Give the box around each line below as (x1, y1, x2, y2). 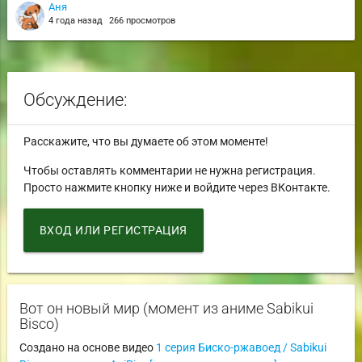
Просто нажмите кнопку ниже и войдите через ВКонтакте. (23, 180, 330, 194)
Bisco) (19, 314, 59, 332)
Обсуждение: (23, 88, 128, 110)
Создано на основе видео (19, 340, 156, 354)
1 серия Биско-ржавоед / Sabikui (155, 340, 326, 354)
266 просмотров (108, 15, 175, 27)
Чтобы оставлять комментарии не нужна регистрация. (23, 163, 316, 177)
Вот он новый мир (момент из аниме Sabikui (19, 299, 314, 317)
